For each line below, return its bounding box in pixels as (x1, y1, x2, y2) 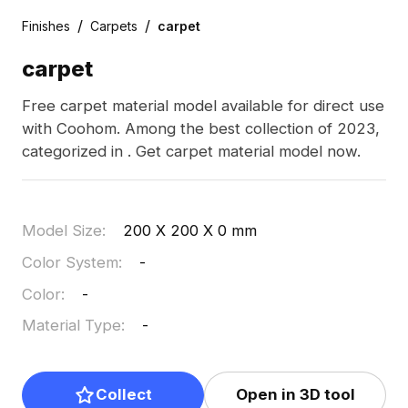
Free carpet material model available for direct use (21, 97, 221, 116)
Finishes (21, 17, 70, 34)
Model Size (21, 221, 102, 240)
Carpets (89, 17, 138, 34)
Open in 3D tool (235, 385, 355, 404)
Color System (21, 252, 118, 271)
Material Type (21, 316, 121, 335)
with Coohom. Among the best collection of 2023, (21, 119, 245, 138)
